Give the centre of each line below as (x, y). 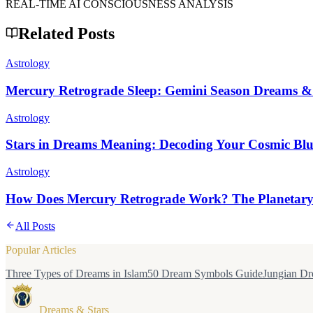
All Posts (35, 226)
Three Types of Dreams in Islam (77, 273)
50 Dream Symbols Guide (205, 273)
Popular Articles (41, 249)
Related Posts (66, 34)
